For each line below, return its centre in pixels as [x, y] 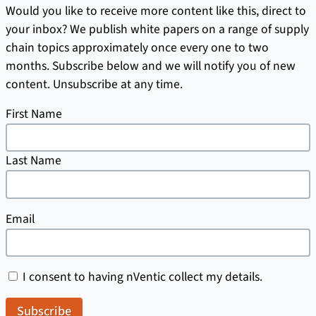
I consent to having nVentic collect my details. [142, 276]
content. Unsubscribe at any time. [94, 85]
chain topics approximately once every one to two [137, 48]
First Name [34, 114]
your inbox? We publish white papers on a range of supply [157, 30]
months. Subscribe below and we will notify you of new [151, 66]
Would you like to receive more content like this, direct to [156, 11]
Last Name [34, 161]
